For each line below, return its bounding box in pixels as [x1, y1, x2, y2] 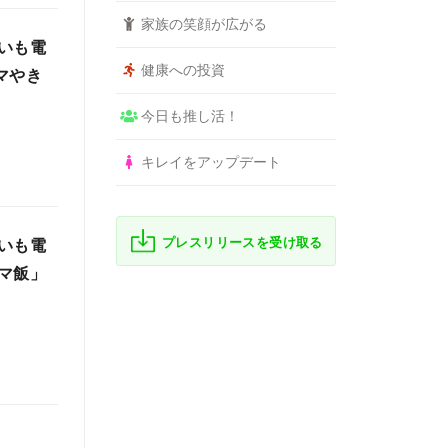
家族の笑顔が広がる [140, 16, 267, 32]
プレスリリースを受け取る [162, 235, 323, 250]
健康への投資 [140, 62, 225, 78]
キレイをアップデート [140, 154, 281, 170]
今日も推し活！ [140, 108, 239, 124]
